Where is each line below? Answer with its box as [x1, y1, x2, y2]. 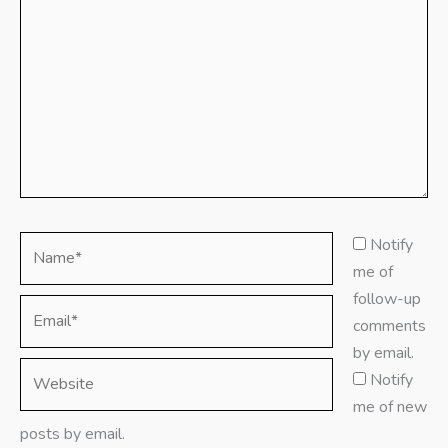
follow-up [353, 288, 421, 311]
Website [19, 359, 80, 382]
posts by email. [20, 423, 125, 446]
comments [353, 315, 426, 338]
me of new [353, 396, 427, 419]
